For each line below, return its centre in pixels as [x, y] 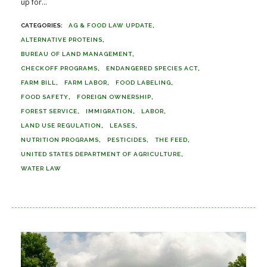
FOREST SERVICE [49, 111]
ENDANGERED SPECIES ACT [152, 68]
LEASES [122, 125]
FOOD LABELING [143, 83]
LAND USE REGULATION [61, 125]
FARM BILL [38, 83]
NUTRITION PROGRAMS [60, 140]
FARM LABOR [86, 83]
